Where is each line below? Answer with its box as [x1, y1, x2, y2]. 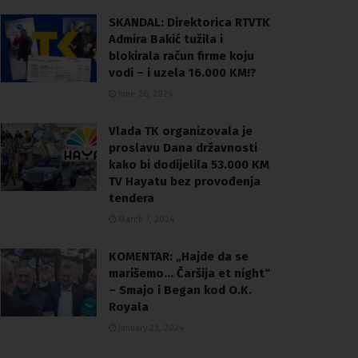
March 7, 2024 [116, 213, 174, 225]
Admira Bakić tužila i [109, 31, 223, 46]
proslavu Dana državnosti [109, 140, 257, 155]
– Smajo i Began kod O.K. [109, 282, 252, 297]
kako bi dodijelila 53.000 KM [109, 157, 269, 172]
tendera [109, 190, 154, 205]
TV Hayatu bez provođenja [109, 173, 261, 189]
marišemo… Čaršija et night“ [109, 265, 270, 280]
